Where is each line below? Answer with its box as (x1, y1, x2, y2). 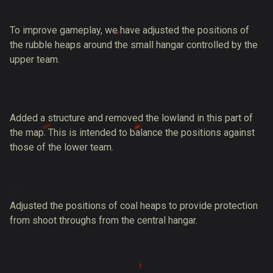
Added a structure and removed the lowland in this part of (10, 112, 253, 124)
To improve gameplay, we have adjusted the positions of (10, 24, 249, 36)
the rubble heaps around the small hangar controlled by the (10, 39, 258, 51)
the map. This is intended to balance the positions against (10, 127, 255, 138)
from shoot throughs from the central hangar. (10, 214, 197, 226)
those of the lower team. (10, 141, 113, 153)
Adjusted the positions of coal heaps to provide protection (10, 200, 258, 211)
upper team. (10, 54, 60, 65)
